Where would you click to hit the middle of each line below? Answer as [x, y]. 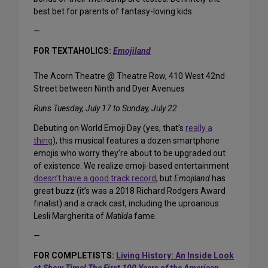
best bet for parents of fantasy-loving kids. [114, 12]
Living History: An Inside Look [175, 256]
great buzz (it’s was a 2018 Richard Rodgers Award [130, 191]
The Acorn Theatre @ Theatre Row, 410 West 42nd [129, 76]
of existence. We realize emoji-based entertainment [131, 166]
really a [199, 128]
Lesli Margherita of [70, 216]
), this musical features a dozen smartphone [136, 141]
